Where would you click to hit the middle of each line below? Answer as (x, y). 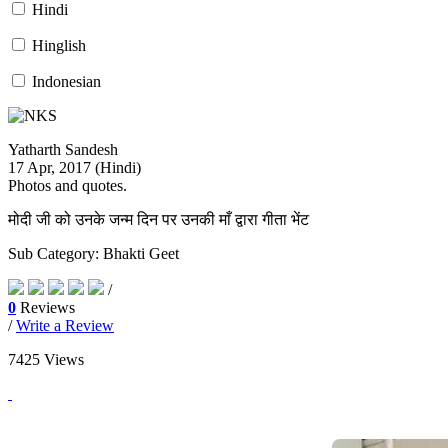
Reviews (45, 307)
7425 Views (46, 359)
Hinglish (59, 45)
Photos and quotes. (67, 185)
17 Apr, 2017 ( (54, 167)
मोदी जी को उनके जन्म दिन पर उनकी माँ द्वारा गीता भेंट (158, 219)
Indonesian (66, 81)
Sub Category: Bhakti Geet (93, 253)
